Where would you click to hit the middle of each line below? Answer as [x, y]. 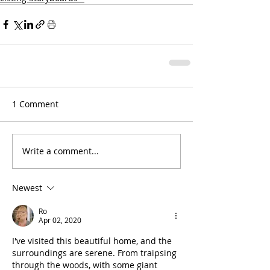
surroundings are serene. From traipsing [96, 253]
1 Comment [35, 104]
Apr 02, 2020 [60, 220]
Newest [27, 187]
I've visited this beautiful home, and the [93, 240]
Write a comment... [61, 151]
